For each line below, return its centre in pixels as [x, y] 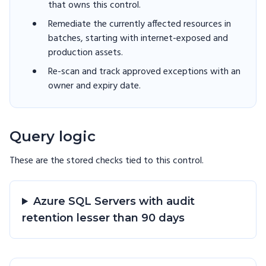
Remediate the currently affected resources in [140, 24]
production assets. [85, 53]
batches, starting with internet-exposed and [138, 39]
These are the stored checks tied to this [91, 161]
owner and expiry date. [94, 86]
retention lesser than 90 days [103, 218]
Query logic [53, 136]
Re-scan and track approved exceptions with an [144, 72]
